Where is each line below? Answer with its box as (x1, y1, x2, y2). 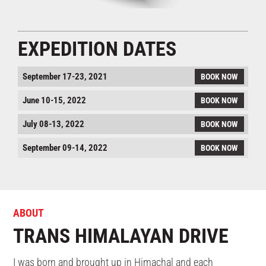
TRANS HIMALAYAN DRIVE (13, 223, 229, 248)
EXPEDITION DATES (18, 36, 176, 61)
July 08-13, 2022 (23, 118, 84, 129)
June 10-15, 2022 (23, 94, 86, 106)
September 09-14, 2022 (23, 142, 107, 153)
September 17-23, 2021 (23, 71, 107, 82)
